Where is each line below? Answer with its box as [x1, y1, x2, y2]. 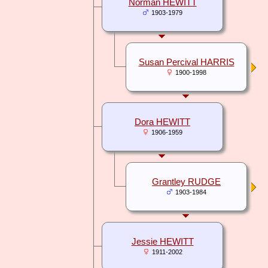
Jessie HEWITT [131, 237, 194, 247]
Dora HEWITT [135, 117, 190, 127]
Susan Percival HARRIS [138, 57, 234, 68]
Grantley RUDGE [152, 177, 221, 187]
